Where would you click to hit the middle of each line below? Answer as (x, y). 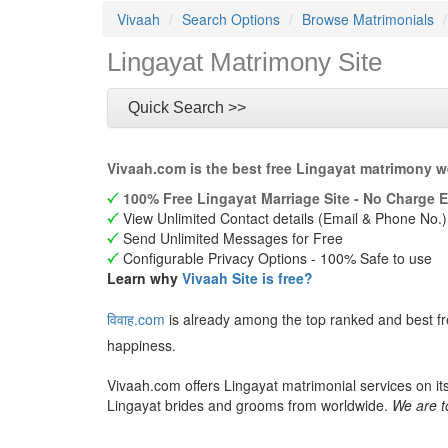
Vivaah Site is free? (247, 278)
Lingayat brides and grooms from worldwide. (249, 405)
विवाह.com (136, 319)
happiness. (141, 345)
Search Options (231, 19)
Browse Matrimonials (368, 19)
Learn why (144, 278)
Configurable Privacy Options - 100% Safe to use (275, 258)
